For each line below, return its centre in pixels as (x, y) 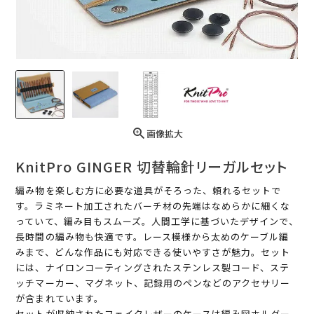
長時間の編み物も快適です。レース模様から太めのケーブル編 (152, 237)
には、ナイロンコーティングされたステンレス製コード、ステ (153, 268)
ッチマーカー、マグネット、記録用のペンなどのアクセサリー (153, 283)
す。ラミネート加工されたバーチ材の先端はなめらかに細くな (153, 206)
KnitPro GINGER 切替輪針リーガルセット (152, 167)
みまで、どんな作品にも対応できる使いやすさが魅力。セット (153, 252)
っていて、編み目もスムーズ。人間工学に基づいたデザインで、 (157, 221)
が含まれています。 (60, 299)
